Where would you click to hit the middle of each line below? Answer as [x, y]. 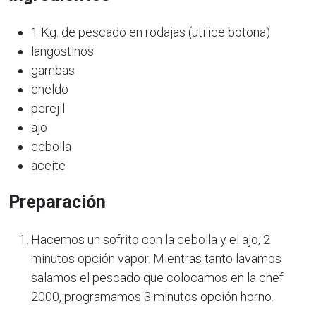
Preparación [57, 202]
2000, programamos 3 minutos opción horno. [152, 296]
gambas [53, 70]
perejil [48, 108]
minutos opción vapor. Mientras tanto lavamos [156, 258]
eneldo [50, 89]
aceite [48, 165]
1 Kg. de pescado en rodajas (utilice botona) [151, 32]
